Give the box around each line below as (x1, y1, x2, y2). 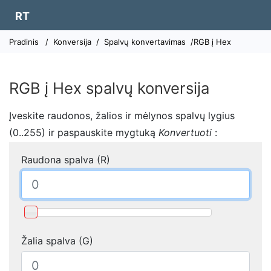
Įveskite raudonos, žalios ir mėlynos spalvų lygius (9, 109, 235, 122)
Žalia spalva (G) (21, 235, 93, 247)
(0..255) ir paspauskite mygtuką (9, 126, 158, 139)
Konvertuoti (158, 126, 212, 139)
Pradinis (9, 37, 39, 47)
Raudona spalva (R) (21, 154, 110, 166)
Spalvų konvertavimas (104, 37, 186, 47)
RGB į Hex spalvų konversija (9, 79, 209, 97)
